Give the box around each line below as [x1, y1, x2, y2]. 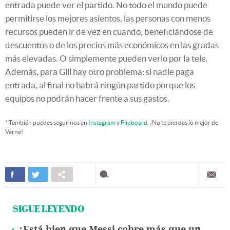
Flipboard [121, 119, 147, 126]
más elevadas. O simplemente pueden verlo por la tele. [5, 53, 208, 64]
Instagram [88, 119, 116, 126]
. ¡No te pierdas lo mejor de [147, 119, 218, 126]
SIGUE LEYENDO [13, 202, 84, 216]
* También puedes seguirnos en [5, 119, 88, 126]
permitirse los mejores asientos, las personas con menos [5, 13, 210, 24]
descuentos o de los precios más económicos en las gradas [5, 40, 219, 50]
